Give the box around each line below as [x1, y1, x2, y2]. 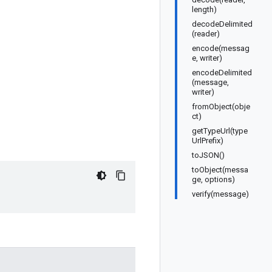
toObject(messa [192, 165, 248, 174]
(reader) [192, 29, 220, 38]
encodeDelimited [192, 68, 252, 77]
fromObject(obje [192, 102, 250, 111]
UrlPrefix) [192, 136, 223, 145]
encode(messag [192, 44, 250, 53]
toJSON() [192, 151, 225, 160]
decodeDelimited [192, 19, 253, 29]
